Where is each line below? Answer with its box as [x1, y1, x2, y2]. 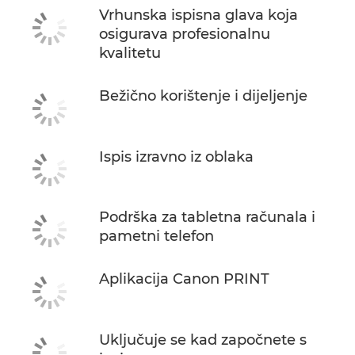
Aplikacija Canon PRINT [99, 270, 269, 288]
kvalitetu [99, 44, 161, 62]
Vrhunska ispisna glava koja [99, 6, 298, 24]
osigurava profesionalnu [99, 25, 270, 43]
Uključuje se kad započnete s [99, 330, 307, 349]
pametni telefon [99, 227, 214, 246]
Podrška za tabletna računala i [99, 208, 315, 227]
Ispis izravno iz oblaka [99, 147, 254, 166]
